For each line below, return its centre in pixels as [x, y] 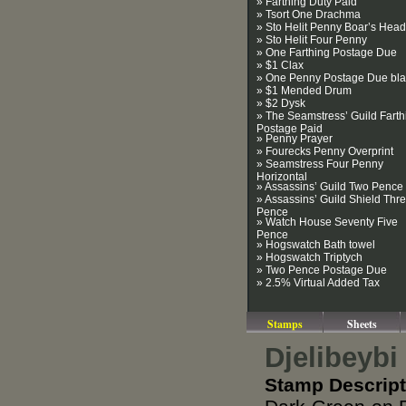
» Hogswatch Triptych [309, 257]
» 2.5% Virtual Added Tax [318, 283]
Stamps [285, 324]
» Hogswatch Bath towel [316, 245]
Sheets [362, 324]
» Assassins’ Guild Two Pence [330, 187]
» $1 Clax [280, 65]
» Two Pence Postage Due [322, 270]
